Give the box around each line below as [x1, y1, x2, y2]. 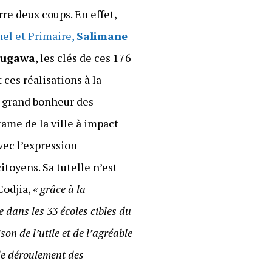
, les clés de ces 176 [35, 50, 132, 66]
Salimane [76, 29, 128, 44]
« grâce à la [33, 182, 86, 197]
